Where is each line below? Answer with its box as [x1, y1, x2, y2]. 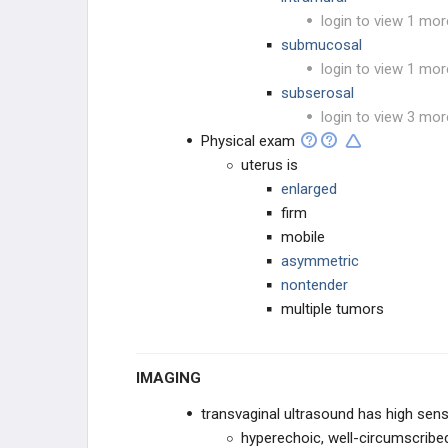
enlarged [281, 180, 337, 198]
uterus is [241, 156, 298, 174]
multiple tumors [281, 300, 384, 318]
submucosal [281, 36, 362, 54]
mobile [281, 228, 325, 246]
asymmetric [281, 252, 359, 270]
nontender [281, 276, 348, 294]
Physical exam [201, 132, 295, 150]
